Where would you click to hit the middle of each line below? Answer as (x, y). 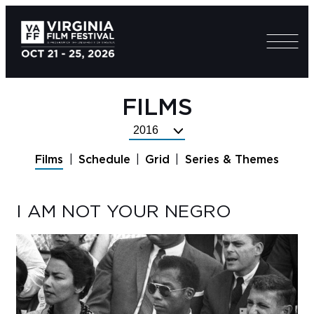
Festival (150, 147)
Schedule (104, 160)
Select (146, 130)
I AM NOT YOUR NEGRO (124, 212)
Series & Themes (232, 160)
